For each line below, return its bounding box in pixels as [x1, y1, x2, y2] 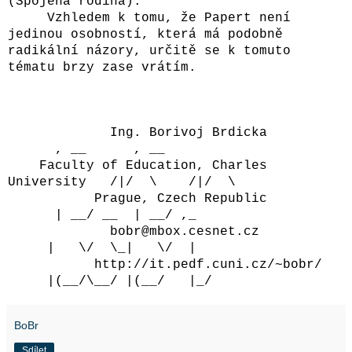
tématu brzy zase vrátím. [8, 60, 196, 75]
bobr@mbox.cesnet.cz [8, 224, 338, 239]
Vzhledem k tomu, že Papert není [8, 10, 291, 25]
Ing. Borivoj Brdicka [8, 125, 330, 140]
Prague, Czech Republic [8, 191, 330, 206]
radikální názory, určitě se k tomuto [8, 43, 291, 58]
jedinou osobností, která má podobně [8, 27, 291, 42]
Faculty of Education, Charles [8, 158, 267, 173]
